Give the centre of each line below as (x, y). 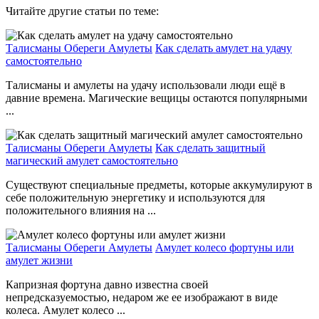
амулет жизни (39, 261)
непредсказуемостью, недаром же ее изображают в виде (142, 298)
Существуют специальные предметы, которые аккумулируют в (159, 185)
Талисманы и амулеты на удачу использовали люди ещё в (146, 85)
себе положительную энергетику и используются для (135, 198)
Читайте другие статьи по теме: (82, 11)
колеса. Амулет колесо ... (66, 310)
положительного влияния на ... (81, 211)
